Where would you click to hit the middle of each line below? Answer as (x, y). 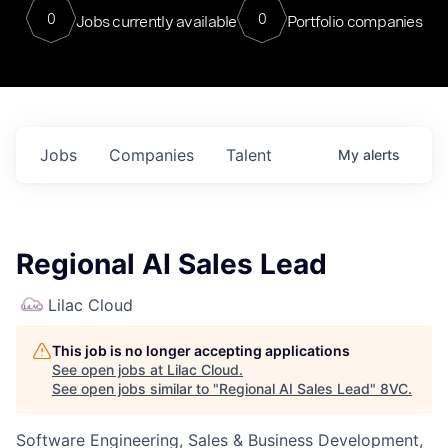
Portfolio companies (354, 21)
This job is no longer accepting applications (201, 350)
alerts (381, 154)
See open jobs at (109, 369)
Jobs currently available (156, 21)
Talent (249, 155)
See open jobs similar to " (135, 388)
